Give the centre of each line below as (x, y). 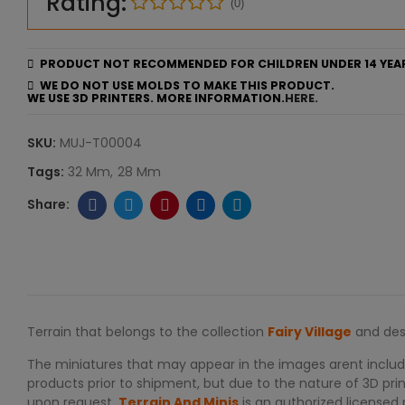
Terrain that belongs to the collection (147, 332)
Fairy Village (310, 332)
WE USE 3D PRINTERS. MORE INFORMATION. (156, 98)
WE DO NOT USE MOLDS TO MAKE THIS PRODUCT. (184, 85)
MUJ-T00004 (101, 143)
